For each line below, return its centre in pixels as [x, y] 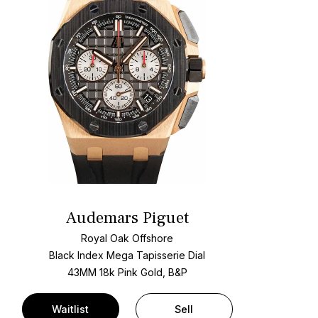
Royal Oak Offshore [127, 238]
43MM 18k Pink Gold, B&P [127, 272]
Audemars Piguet [127, 218]
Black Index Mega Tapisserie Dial [127, 255]
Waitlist [71, 309]
